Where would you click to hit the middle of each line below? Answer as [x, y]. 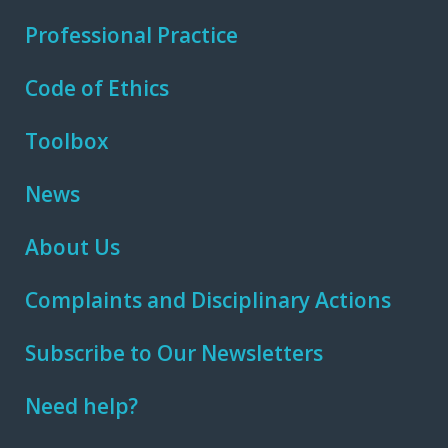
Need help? [81, 405]
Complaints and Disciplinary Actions [208, 299]
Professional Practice [131, 34]
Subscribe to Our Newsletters [174, 352]
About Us [72, 246]
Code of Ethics [97, 87]
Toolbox [67, 140]
